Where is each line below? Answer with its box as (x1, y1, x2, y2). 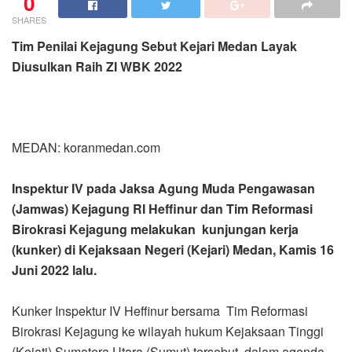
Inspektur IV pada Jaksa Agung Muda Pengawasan (12, 178, 315, 197)
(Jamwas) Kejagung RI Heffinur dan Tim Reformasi (12, 199, 313, 218)
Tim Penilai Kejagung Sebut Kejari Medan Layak (12, 36, 297, 55)
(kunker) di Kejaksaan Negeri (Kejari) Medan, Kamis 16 (12, 240, 334, 258)
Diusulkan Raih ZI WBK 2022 (12, 57, 182, 75)
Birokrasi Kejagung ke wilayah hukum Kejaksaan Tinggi (12, 321, 324, 340)
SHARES (12, 13, 46, 26)
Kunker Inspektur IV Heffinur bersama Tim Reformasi (12, 301, 308, 320)
